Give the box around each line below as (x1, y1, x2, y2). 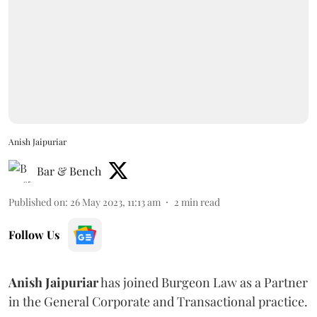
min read (181, 195, 220, 209)
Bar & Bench (37, 163, 101, 178)
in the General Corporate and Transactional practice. (8, 292, 308, 310)
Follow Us (8, 226, 59, 242)
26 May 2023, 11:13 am (70, 195, 161, 209)
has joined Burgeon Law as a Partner (98, 273, 308, 291)
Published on (8, 195, 65, 209)
